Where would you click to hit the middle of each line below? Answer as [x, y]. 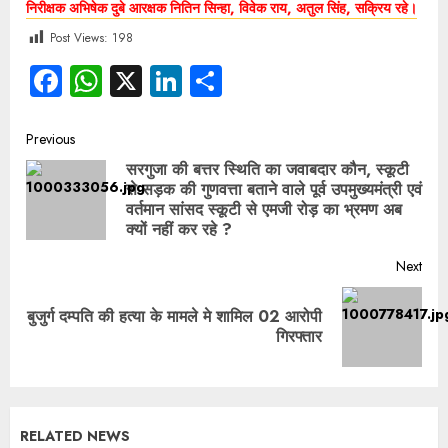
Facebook [126, 81]
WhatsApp [173, 81]
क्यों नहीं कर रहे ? [179, 230]
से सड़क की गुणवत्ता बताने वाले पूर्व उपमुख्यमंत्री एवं [274, 190]
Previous [50, 139]
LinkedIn [237, 81]
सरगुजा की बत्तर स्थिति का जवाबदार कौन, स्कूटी [267, 170]
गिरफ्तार [299, 337]
